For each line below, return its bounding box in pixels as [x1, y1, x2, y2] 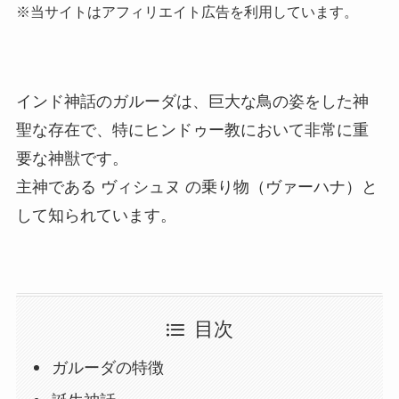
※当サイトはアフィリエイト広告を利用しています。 [15, 3, 358, 20]
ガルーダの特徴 [52, 359, 165, 378]
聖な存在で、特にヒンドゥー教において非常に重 [15, 120, 369, 139]
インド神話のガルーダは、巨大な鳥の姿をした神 [15, 92, 369, 110]
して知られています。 [15, 206, 176, 224]
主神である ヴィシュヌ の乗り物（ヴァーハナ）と [15, 177, 378, 196]
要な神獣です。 [15, 149, 128, 167]
